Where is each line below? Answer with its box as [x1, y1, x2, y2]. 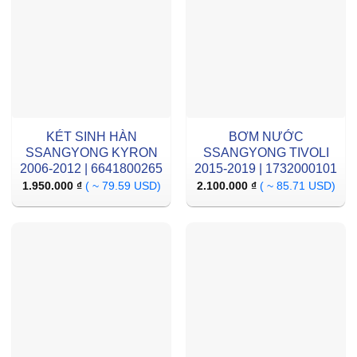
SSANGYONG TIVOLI [202, 145, 329, 159]
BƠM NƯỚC [228, 129, 304, 143]
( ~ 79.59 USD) [84, 180, 161, 193]
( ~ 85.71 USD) [259, 180, 335, 193]
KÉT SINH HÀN [45, 129, 137, 143]
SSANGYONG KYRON [25, 145, 158, 159]
